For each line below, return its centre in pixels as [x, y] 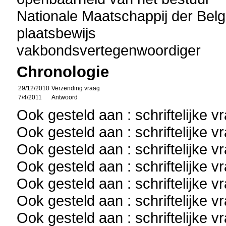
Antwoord [65, 97]
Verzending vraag [76, 88]
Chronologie [63, 72]
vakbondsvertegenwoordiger [109, 50]
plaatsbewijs [56, 33]
